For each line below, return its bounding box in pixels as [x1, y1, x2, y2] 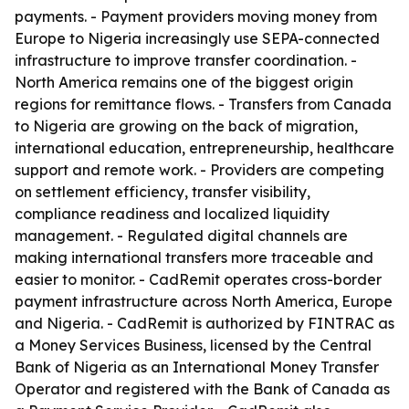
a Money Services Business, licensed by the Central [15, 336, 372, 354]
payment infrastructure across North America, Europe [15, 292, 393, 310]
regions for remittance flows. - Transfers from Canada [15, 95, 392, 113]
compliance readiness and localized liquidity [15, 204, 330, 223]
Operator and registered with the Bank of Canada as [15, 380, 390, 398]
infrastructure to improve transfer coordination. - [15, 51, 357, 69]
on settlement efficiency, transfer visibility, [15, 183, 310, 201]
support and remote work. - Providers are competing [15, 161, 384, 179]
